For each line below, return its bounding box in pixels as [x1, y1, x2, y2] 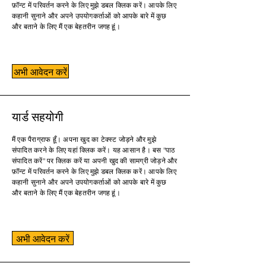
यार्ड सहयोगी [12, 107, 64, 125]
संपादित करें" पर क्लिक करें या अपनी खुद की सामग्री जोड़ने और [12, 156, 178, 165]
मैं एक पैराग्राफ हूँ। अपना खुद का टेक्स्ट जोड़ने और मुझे [12, 135, 156, 144]
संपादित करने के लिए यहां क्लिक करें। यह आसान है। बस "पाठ [12, 145, 175, 154]
